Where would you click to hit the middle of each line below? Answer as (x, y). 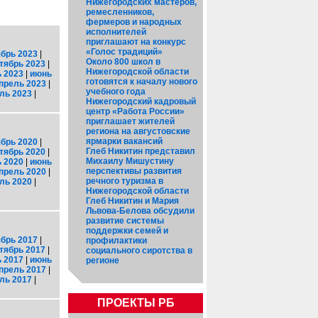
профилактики (116, 241)
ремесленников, (120, 12)
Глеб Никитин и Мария (132, 201)
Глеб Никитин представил (141, 151)
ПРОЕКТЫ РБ (136, 303)
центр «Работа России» (135, 111)
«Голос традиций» (124, 52)
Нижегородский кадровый (141, 102)
